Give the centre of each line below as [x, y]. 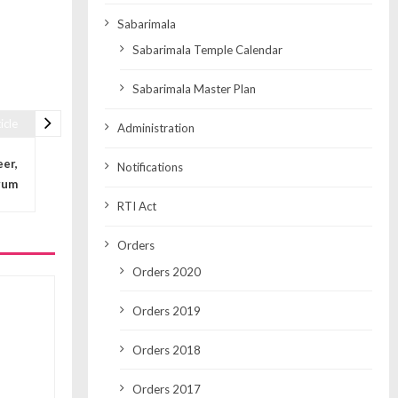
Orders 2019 [166, 310]
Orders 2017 [166, 389]
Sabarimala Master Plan [194, 89]
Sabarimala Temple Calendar [207, 50]
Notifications [150, 167]
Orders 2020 [166, 271]
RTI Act [136, 207]
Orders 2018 [166, 350]
